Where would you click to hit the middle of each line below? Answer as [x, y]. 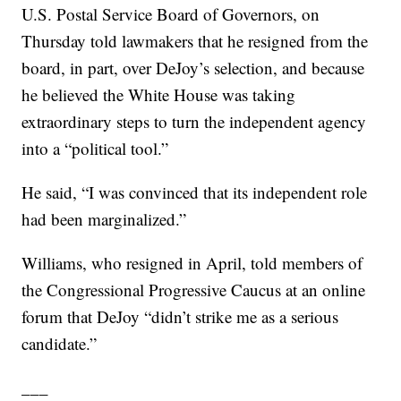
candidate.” [60, 344]
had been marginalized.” [104, 219]
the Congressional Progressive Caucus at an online [194, 290]
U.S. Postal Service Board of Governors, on [171, 14]
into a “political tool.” [95, 149]
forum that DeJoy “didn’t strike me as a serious [180, 317]
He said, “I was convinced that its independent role [195, 192]
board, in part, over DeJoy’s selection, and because [193, 68]
